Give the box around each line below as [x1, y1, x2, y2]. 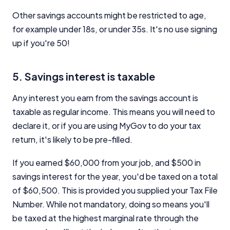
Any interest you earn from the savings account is [12, 92, 198, 103]
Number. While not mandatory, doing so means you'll [12, 198, 209, 209]
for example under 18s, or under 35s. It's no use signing [12, 23, 217, 34]
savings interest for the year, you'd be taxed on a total [12, 170, 218, 182]
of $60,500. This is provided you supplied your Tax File [12, 184, 218, 196]
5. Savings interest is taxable [12, 69, 155, 83]
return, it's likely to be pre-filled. [12, 133, 132, 145]
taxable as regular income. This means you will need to [12, 106, 215, 117]
